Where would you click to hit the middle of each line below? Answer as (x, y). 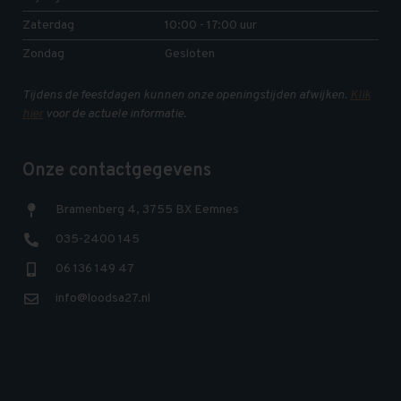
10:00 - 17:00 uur (211, 26)
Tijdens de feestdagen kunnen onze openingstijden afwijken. (186, 96)
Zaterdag (48, 26)
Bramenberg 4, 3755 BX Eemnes (147, 210)
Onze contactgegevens (117, 171)
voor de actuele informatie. (115, 115)
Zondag (43, 55)
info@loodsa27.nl (103, 299)
